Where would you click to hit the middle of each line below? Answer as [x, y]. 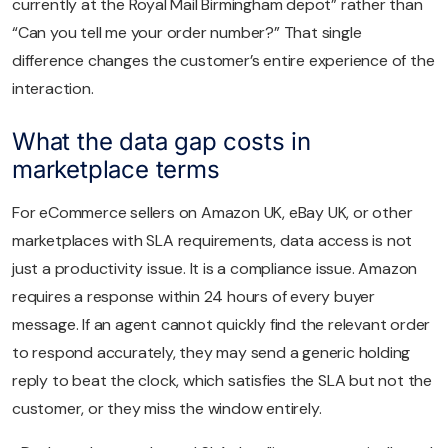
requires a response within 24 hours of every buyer [193, 297]
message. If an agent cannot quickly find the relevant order [221, 325]
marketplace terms [116, 170]
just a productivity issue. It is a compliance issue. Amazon [215, 269]
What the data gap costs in [161, 142]
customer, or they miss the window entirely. [167, 409]
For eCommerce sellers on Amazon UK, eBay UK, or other [212, 213]
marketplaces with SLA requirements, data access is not [212, 241]
